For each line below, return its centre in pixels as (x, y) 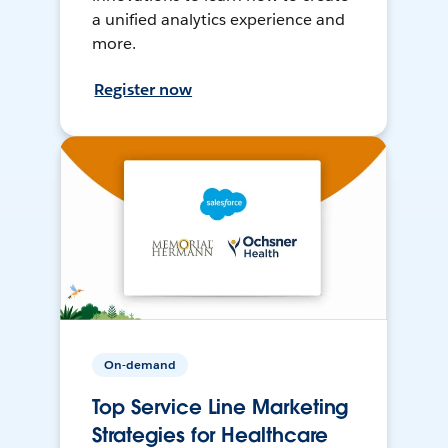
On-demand (140, 365)
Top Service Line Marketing (220, 407)
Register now (143, 90)
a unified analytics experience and (218, 20)
